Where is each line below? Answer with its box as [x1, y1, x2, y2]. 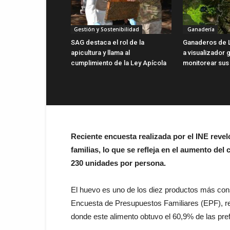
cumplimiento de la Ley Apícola [71, 59, 166, 67]
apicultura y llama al [71, 48, 130, 56]
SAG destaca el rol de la [71, 38, 144, 46]
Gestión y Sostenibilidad [74, 25, 139, 33]
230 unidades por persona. [71, 158, 166, 167]
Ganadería [186, 25, 215, 33]
